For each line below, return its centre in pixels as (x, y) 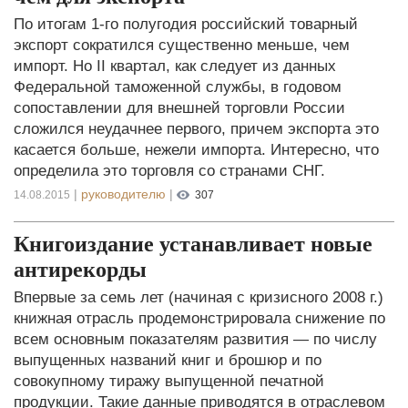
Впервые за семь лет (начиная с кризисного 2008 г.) (199, 297)
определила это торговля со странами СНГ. (169, 170)
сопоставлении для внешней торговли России (179, 107)
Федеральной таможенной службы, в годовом (178, 87)
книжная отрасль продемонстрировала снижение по (199, 318)
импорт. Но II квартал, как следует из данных (175, 66)
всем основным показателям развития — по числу (195, 339)
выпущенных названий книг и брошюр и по (168, 360)
